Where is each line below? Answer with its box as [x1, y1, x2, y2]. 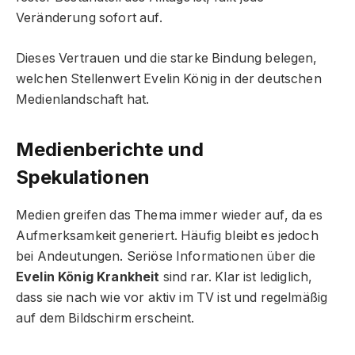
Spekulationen [16, 166, 151, 189]
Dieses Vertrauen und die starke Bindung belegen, [16, 50, 318, 66]
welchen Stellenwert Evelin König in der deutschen [16, 71, 322, 86]
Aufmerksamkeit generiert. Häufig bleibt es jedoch [16, 228, 319, 244]
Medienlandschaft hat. [16, 91, 150, 107]
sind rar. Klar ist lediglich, [159, 269, 313, 285]
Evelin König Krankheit [16, 269, 160, 285]
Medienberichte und [16, 138, 204, 162]
